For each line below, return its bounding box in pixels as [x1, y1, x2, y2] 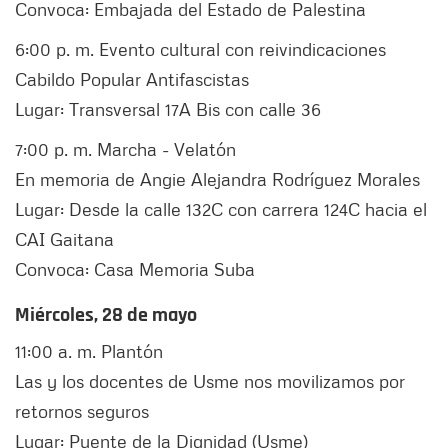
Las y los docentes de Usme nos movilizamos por [15, 370, 405, 393]
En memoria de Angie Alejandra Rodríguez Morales [15, 168, 420, 191]
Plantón [101, 340, 163, 363]
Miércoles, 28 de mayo [15, 302, 197, 329]
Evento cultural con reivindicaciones [99, 38, 386, 61]
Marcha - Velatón [97, 138, 236, 161]
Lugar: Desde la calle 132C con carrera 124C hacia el [15, 198, 427, 221]
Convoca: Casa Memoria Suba [15, 258, 255, 281]
